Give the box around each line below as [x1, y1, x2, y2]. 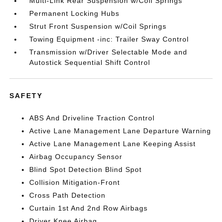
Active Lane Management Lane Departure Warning [29, 127, 212, 135]
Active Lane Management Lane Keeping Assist [29, 140, 196, 148]
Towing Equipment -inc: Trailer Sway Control [29, 35, 189, 43]
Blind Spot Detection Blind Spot [29, 166, 142, 173]
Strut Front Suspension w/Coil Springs [29, 22, 167, 30]
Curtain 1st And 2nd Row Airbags [29, 204, 148, 212]
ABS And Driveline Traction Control [29, 114, 155, 122]
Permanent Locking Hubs [29, 9, 120, 17]
